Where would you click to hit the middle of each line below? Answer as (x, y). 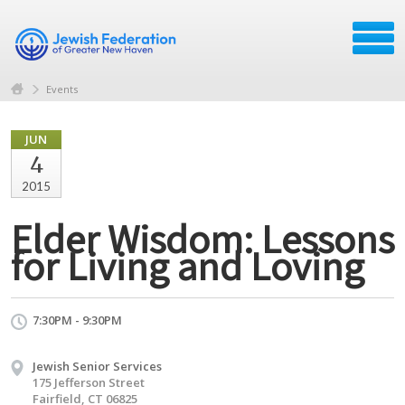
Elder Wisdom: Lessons (202, 238)
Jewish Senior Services (97, 366)
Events (62, 89)
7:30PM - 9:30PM (77, 320)
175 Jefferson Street (89, 382)
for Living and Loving (188, 265)
